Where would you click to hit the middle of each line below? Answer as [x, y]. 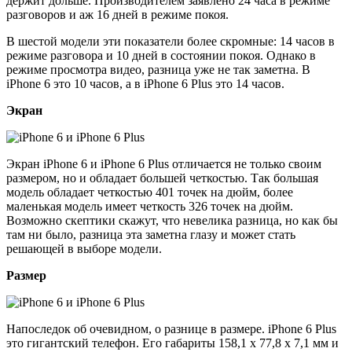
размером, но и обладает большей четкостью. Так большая [162, 178]
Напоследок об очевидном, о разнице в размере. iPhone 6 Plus [171, 328]
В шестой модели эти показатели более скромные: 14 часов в [170, 41]
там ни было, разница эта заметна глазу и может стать [151, 234]
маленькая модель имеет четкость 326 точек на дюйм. [150, 206]
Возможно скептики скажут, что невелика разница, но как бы [172, 220]
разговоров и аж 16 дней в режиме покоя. [117, 14]
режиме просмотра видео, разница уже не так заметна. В [158, 69]
